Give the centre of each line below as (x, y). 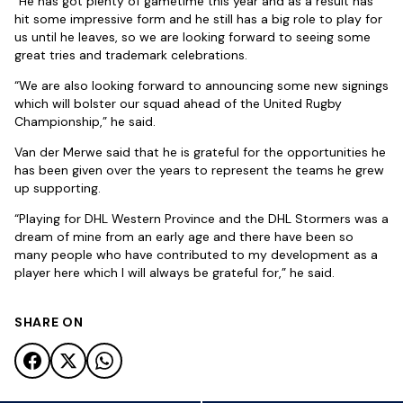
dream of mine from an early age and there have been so (184, 237)
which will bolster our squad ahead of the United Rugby (178, 104)
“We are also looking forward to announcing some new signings (201, 86)
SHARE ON (49, 322)
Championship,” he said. (85, 122)
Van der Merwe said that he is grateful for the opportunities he (200, 152)
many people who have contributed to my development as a (196, 255)
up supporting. (58, 188)
